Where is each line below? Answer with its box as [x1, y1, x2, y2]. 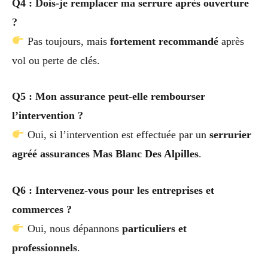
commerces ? [12, 203, 72, 216]
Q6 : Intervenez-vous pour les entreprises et [12, 184, 214, 197]
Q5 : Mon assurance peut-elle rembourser [12, 90, 205, 103]
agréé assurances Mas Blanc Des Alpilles [12, 148, 199, 160]
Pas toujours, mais [24, 35, 110, 47]
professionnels [12, 242, 77, 254]
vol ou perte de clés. [12, 54, 100, 66]
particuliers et [121, 223, 187, 235]
